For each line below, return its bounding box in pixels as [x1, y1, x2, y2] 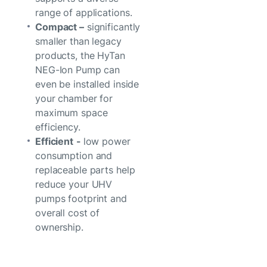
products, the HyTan [35, 49, 125, 61]
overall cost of [35, 206, 100, 219]
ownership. [35, 221, 86, 233]
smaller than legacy [35, 35, 122, 47]
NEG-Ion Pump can [35, 63, 120, 76]
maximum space [35, 106, 108, 119]
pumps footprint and [35, 192, 127, 204]
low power [83, 135, 131, 147]
